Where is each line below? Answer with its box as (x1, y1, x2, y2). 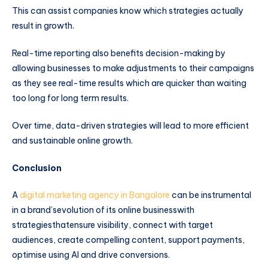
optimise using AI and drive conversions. (12, 249, 172, 261)
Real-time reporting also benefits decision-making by (12, 48, 226, 59)
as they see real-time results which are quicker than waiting (12, 78, 246, 89)
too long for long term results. (12, 93, 130, 104)
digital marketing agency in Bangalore (20, 190, 170, 201)
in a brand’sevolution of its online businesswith (12, 205, 194, 216)
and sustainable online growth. (12, 135, 133, 146)
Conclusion (12, 162, 62, 173)
